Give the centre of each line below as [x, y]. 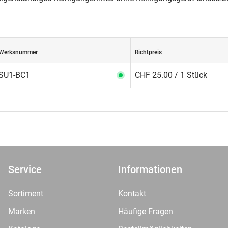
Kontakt [132, 194]
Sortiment [26, 194]
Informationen [150, 169]
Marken [22, 211]
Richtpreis [148, 52]
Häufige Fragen [146, 211]
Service [25, 169]
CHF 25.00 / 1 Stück [171, 75]
